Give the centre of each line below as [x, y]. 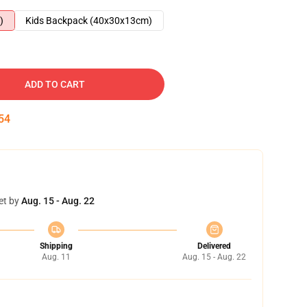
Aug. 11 [56, 257]
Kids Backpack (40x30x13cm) [89, 21]
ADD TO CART [55, 84]
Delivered [214, 246]
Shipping [56, 246]
